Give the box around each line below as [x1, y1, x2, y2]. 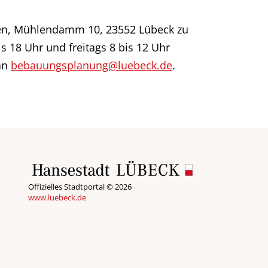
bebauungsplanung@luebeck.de [11, 58, 172, 72]
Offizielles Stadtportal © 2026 [28, 181, 132, 192]
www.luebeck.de [28, 192, 86, 203]
